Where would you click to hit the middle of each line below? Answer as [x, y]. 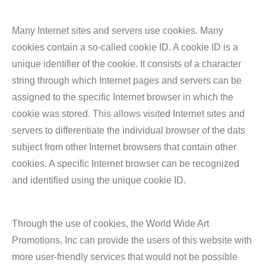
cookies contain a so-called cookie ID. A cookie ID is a [125, 47]
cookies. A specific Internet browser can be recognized [126, 164]
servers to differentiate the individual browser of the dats [129, 130]
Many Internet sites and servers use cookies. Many [118, 31]
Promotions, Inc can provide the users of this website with [132, 240]
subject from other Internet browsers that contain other [124, 147]
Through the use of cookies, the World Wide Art [110, 224]
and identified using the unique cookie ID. [99, 180]
